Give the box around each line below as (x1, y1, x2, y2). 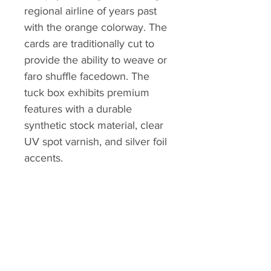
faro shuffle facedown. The (24, 70, 149, 82)
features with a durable (24, 103, 132, 115)
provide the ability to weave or (24, 54, 167, 66)
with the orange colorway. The (24, 21, 167, 33)
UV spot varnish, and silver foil (24, 135, 167, 148)
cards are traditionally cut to (24, 38, 154, 50)
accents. (24, 152, 63, 164)
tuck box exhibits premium (24, 87, 149, 99)
